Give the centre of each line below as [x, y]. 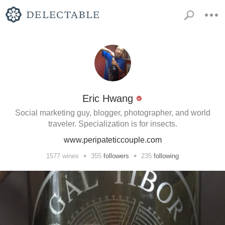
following [166, 156]
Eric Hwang [107, 98]
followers [116, 156]
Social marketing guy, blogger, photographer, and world [113, 113]
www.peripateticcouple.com [113, 140]
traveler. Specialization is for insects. [113, 124]
